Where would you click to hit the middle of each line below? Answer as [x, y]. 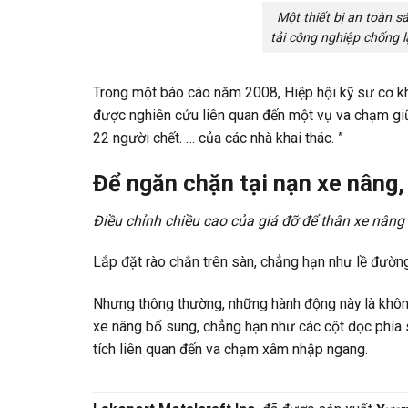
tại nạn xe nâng [319, 184]
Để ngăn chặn [166, 184]
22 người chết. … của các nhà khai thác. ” [218, 138]
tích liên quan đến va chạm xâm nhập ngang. [230, 349]
